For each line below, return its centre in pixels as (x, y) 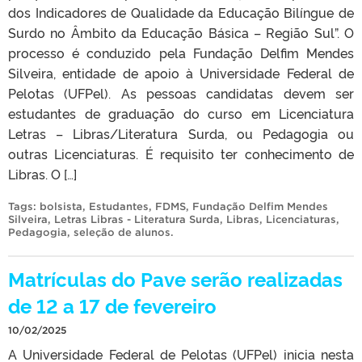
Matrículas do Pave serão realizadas (175, 279)
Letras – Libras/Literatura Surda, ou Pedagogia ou (181, 134)
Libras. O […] (42, 174)
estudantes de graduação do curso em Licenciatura (181, 114)
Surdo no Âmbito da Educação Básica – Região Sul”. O (181, 33)
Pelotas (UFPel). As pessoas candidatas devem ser (181, 93)
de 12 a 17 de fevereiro (112, 305)
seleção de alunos (122, 233)
